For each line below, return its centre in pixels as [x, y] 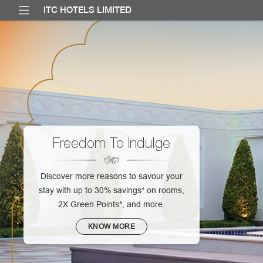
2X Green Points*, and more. [112, 204]
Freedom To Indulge [112, 143]
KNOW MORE [112, 226]
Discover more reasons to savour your [112, 176]
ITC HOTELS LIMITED [87, 10]
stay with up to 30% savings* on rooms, [112, 190]
